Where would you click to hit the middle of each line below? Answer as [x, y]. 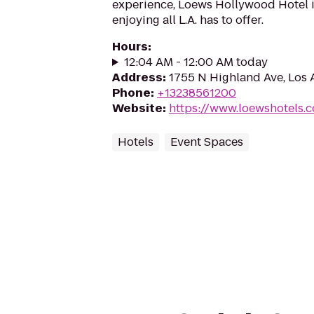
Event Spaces [207, 142]
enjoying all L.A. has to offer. [188, 20]
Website [137, 108]
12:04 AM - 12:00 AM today [196, 62]
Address [137, 77]
